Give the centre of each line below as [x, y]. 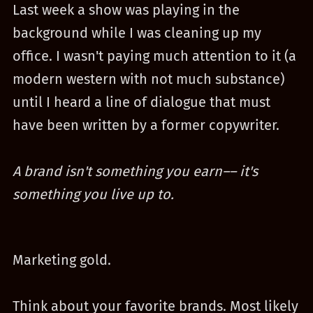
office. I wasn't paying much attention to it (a [154, 56]
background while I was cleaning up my [137, 33]
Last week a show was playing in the [126, 10]
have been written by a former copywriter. [146, 125]
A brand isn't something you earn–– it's [135, 171]
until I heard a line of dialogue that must [141, 102]
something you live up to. [93, 194]
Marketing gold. [61, 260]
